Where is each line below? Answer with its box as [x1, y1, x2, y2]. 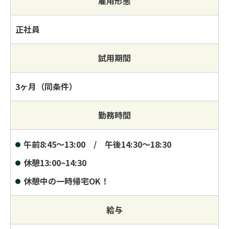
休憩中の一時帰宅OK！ [24, 174, 109, 187]
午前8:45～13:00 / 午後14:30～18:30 [24, 138, 171, 150]
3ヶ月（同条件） [15, 80, 77, 93]
